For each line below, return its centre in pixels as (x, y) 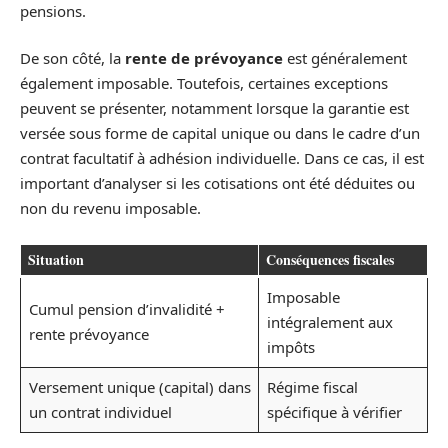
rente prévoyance (88, 333)
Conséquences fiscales (330, 259)
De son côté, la (72, 58)
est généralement (345, 58)
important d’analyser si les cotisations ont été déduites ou (217, 183)
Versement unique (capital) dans (139, 386)
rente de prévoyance (204, 58)
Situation (56, 259)
